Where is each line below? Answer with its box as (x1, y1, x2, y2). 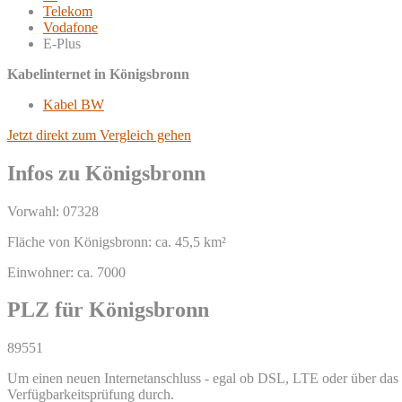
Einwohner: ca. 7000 (7, 264, 126, 280)
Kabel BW (43, 96, 104, 112)
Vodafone (43, 19, 98, 35)
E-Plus (43, 35, 81, 51)
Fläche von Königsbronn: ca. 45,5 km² (7, 233, 226, 249)
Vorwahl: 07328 (7, 203, 99, 219)
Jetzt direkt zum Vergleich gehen (7, 127, 191, 143)
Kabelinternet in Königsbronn (7, 66, 189, 82)
